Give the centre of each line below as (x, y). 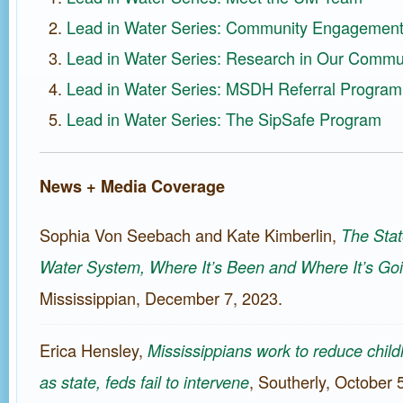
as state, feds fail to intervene (144, 382)
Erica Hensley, (94, 350)
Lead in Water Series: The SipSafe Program (224, 119)
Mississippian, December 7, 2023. (161, 298)
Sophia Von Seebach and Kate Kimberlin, (190, 235)
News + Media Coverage (132, 186)
